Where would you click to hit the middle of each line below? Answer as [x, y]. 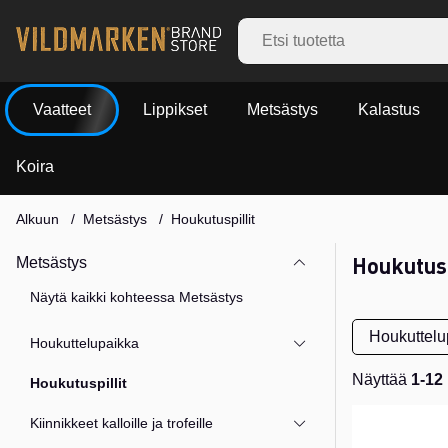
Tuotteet [380, 413]
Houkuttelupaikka [85, 342]
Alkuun [37, 218]
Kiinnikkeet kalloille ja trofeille [122, 422]
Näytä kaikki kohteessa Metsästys [137, 296]
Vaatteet [62, 109]
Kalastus [389, 110]
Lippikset [175, 110]
